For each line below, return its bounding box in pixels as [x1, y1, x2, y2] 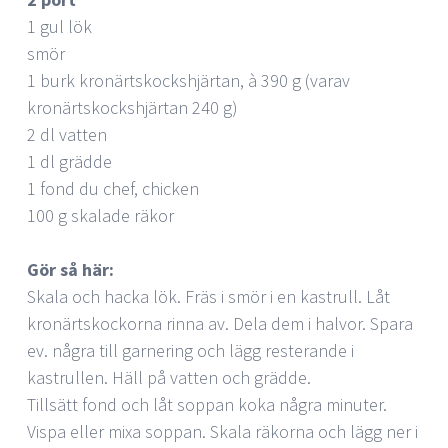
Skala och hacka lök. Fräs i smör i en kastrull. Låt [27, 284, 390, 308]
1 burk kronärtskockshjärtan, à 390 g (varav [27, 68, 350, 92]
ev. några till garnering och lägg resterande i [27, 338, 354, 362]
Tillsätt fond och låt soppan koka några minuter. [27, 392, 387, 416]
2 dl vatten [27, 122, 107, 146]
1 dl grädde [27, 149, 112, 173]
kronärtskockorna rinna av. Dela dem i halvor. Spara [27, 311, 413, 335]
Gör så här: [27, 257, 114, 281]
